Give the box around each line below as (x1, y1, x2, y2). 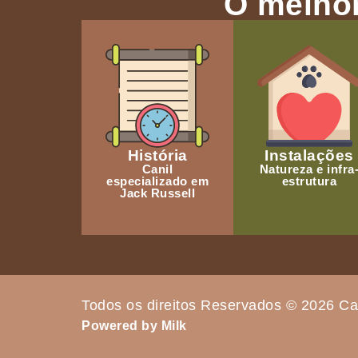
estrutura (281, 174, 337, 189)
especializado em (106, 174, 209, 189)
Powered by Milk (82, 319, 187, 333)
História (127, 147, 188, 165)
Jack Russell (120, 186, 195, 201)
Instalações (265, 147, 354, 165)
